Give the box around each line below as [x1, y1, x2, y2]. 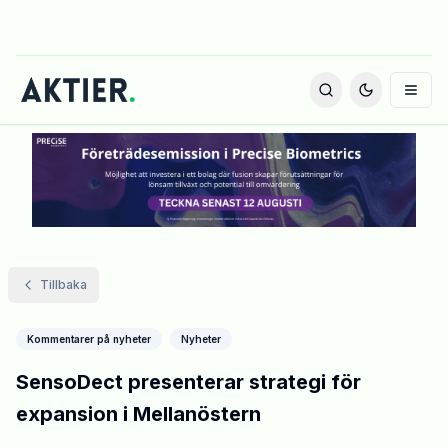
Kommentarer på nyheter [27, 333, 151, 346]
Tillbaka [40, 277, 87, 293]
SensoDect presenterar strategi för [16, 370, 361, 395]
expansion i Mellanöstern [16, 402, 261, 427]
